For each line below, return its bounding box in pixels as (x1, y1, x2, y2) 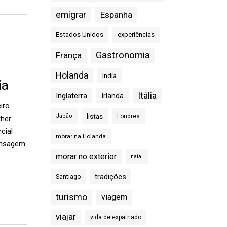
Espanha (100, 10, 132, 20)
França (55, 50, 82, 60)
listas (86, 112, 103, 120)
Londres (117, 112, 140, 120)
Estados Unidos (55, 31, 103, 39)
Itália (137, 90, 157, 101)
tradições (94, 172, 126, 181)
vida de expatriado (90, 214, 141, 221)
